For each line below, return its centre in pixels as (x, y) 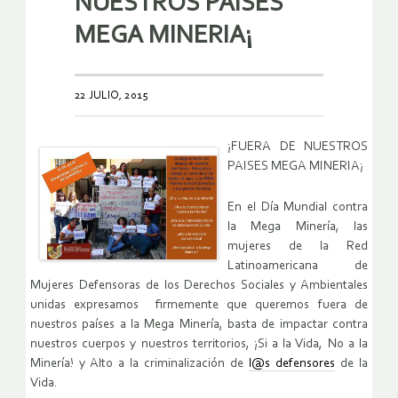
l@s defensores (292, 363)
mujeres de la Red (298, 246)
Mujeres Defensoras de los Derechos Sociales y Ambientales (199, 285)
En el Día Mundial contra (298, 207)
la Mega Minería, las (298, 227)
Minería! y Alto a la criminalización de (139, 363)
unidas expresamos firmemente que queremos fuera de (199, 305)
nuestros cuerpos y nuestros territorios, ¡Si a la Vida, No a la (199, 344)
